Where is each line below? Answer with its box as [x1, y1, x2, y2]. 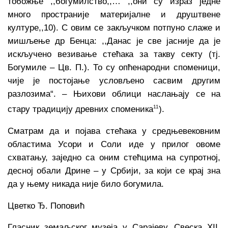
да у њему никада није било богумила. [8, 179, 164, 189]
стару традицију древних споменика [8, 104, 153, 115]
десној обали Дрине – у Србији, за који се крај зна [8, 165, 220, 176]
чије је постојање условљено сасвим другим [8, 75, 220, 85]
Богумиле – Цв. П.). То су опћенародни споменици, [8, 62, 220, 72]
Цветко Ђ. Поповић [8, 201, 84, 211]
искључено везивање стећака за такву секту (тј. [8, 49, 220, 59]
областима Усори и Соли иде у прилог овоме [8, 139, 220, 149]
